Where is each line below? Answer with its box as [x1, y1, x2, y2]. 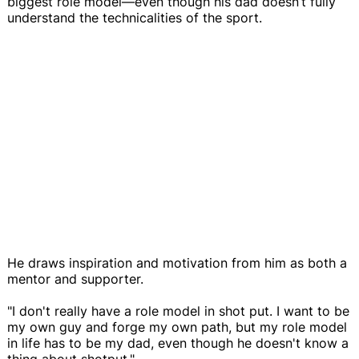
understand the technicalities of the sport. [7, 9, 262, 26]
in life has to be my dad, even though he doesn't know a [7, 334, 349, 351]
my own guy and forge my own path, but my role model [7, 318, 347, 335]
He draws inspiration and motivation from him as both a [7, 254, 347, 271]
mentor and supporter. [7, 270, 143, 287]
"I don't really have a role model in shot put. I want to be [7, 302, 349, 319]
